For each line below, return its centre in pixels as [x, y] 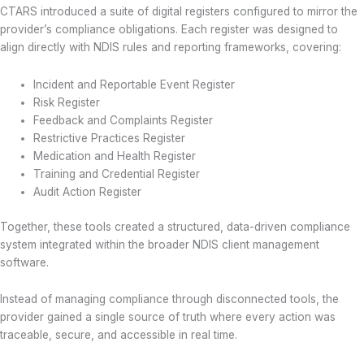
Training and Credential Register [117, 173]
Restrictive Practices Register [110, 138]
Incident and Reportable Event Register [134, 84]
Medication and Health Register [115, 156]
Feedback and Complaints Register [123, 120]
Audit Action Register [88, 191]
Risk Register [67, 102]
